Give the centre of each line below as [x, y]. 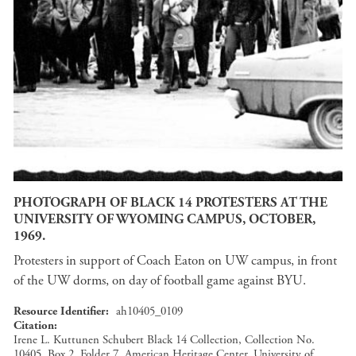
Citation [34, 325]
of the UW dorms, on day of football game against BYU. [161, 281]
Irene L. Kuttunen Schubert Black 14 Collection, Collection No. [164, 340]
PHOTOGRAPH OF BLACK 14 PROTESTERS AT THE [170, 202]
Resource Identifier [60, 311]
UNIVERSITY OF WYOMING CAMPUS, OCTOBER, [164, 219]
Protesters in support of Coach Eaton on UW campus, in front [175, 261]
